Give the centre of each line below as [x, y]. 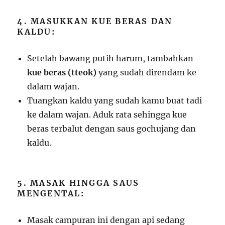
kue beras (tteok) [62, 73]
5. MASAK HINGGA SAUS [78, 183]
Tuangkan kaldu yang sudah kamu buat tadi [115, 101]
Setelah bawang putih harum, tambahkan [110, 59]
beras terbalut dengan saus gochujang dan [112, 129]
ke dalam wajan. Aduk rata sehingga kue [107, 115]
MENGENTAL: [51, 194]
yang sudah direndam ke [147, 73]
